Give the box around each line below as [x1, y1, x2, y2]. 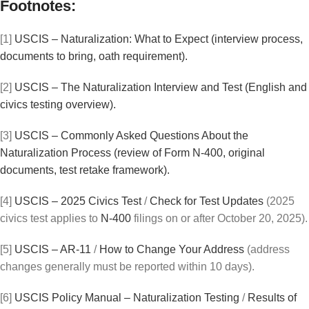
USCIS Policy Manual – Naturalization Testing [14, 291, 239, 303]
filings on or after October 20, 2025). [131, 212, 308, 224]
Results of [248, 291, 297, 303]
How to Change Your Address [99, 243, 244, 255]
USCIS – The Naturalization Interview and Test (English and [14, 81, 307, 93]
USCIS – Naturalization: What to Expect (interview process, [14, 32, 303, 45]
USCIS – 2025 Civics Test [14, 195, 141, 207]
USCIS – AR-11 [14, 243, 91, 255]
